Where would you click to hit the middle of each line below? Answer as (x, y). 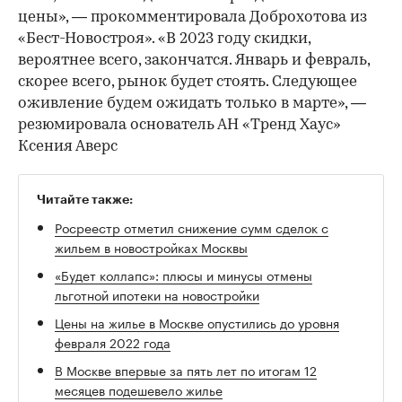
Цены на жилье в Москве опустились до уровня (197, 323)
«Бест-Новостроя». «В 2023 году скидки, (164, 39)
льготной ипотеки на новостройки (157, 295)
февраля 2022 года (113, 342)
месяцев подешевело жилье (139, 390)
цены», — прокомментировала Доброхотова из (192, 18)
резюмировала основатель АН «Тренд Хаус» (179, 126)
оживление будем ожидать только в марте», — (192, 104)
